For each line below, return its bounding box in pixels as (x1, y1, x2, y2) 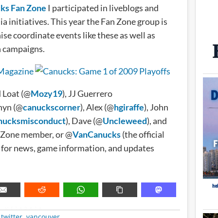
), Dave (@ (66, 115, 103, 126)
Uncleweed (103, 115, 147, 126)
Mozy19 (31, 88, 62, 99)
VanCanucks (73, 129, 121, 140)
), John (144, 102, 168, 112)
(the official (121, 129, 164, 140)
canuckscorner (23, 102, 80, 112)
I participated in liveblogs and (46, 2, 159, 13)
